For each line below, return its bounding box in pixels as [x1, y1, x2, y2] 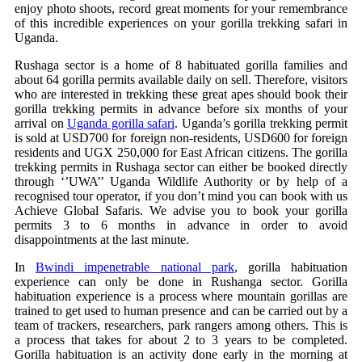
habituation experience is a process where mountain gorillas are [15, 289, 347, 304]
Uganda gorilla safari [67, 116, 175, 131]
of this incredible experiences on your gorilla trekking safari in [15, 16, 347, 31]
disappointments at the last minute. [15, 233, 189, 247]
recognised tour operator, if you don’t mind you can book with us [15, 189, 347, 204]
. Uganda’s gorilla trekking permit [175, 116, 347, 131]
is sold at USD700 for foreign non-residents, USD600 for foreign [15, 131, 347, 145]
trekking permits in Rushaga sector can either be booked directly [15, 160, 347, 175]
